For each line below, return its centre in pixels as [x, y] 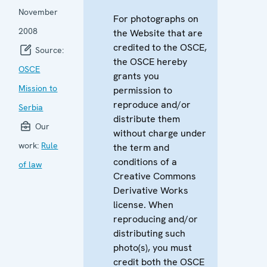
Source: [49, 50]
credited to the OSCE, [160, 47]
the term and [142, 147]
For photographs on [156, 18]
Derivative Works [151, 190]
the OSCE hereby [150, 61]
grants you [136, 76]
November [38, 12]
